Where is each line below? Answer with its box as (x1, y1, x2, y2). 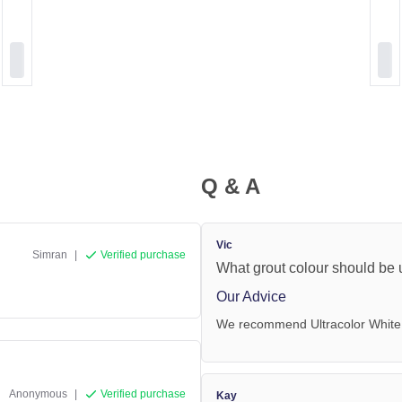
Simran (32, 248, 67, 261)
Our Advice (216, 289, 286, 304)
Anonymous (9, 387, 67, 400)
